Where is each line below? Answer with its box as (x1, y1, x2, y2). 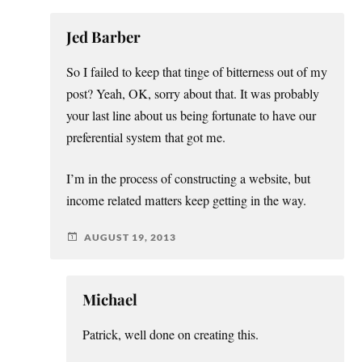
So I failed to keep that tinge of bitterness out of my (66, 63, 328, 82)
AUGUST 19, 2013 (84, 230, 177, 243)
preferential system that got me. (66, 128, 226, 147)
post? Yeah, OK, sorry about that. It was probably (66, 85, 320, 103)
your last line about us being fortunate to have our (66, 107, 317, 125)
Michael (82, 289, 138, 310)
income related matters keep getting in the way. (66, 192, 307, 210)
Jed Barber (66, 27, 141, 48)
